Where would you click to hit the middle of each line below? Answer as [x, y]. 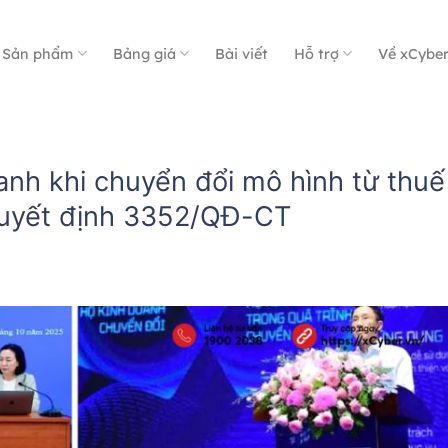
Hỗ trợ [316, 53]
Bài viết [241, 53]
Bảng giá [144, 53]
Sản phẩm [38, 53]
